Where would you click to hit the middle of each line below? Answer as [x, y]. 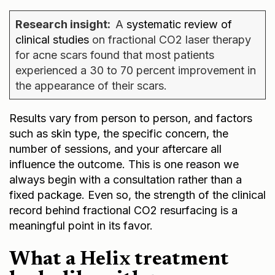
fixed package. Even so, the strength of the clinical [137, 193]
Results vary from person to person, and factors [131, 116]
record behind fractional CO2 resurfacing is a [123, 208]
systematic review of [179, 22]
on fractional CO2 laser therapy [170, 37]
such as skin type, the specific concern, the [119, 131]
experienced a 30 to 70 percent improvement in [136, 68]
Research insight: [65, 22]
